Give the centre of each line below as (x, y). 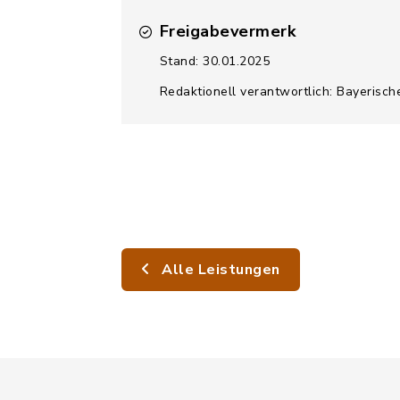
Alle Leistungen (219, 270)
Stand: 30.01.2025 (214, 61)
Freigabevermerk (227, 31)
